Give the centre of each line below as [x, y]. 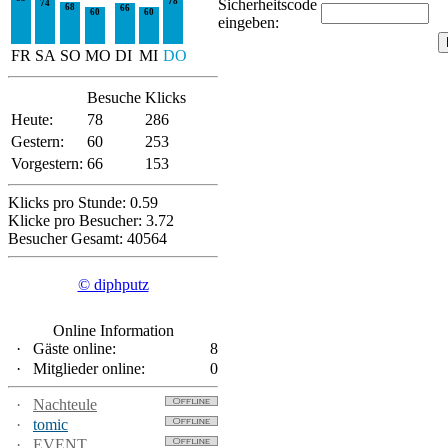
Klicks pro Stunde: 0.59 [83, 202]
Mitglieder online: [87, 368]
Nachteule [65, 404]
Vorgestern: [47, 163]
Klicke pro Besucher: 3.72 [91, 220]
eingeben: [248, 22]
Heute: [32, 119]
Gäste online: [72, 348]
